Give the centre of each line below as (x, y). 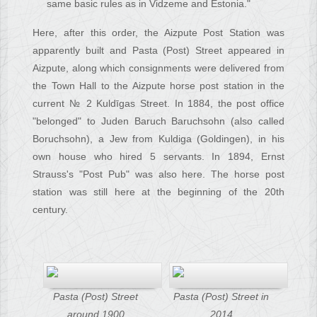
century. (51, 210)
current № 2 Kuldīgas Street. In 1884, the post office (158, 104)
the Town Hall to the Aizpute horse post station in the (158, 86)
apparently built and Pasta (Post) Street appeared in (158, 51)
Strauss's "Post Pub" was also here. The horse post (158, 174)
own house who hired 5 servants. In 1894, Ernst (158, 157)
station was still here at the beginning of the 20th (158, 192)
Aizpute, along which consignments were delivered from (158, 68)
